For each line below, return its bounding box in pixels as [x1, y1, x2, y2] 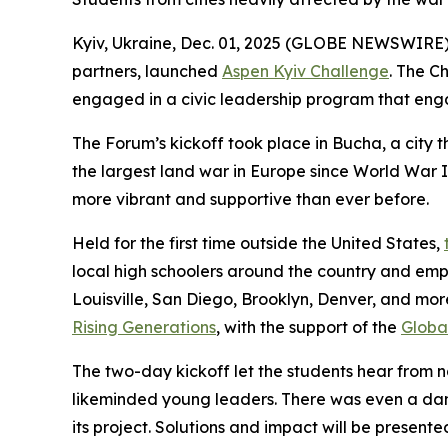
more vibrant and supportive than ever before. [72, 189, 429, 210]
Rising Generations [72, 317, 216, 338]
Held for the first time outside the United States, [72, 233, 444, 254]
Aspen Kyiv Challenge [222, 61, 389, 82]
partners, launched [72, 61, 222, 82]
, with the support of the [216, 317, 401, 338]
